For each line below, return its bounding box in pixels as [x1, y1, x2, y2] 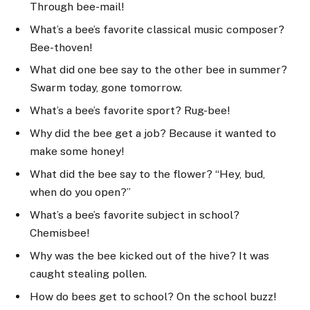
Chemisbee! [30, 226, 89, 240]
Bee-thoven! [30, 40, 92, 54]
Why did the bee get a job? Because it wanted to [30, 127, 276, 140]
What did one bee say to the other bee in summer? [30, 63, 287, 77]
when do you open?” [30, 185, 131, 199]
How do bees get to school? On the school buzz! [30, 289, 276, 303]
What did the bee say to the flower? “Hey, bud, [30, 167, 265, 181]
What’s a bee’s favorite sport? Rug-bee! [30, 104, 230, 118]
